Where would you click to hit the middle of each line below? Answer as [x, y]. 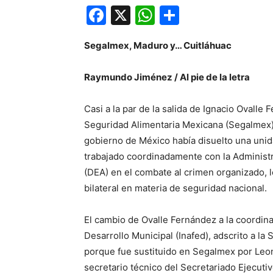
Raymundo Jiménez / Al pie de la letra [167, 77]
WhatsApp [203, 15]
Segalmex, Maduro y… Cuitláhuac [159, 45]
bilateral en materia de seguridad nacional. [175, 188]
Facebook [151, 15]
